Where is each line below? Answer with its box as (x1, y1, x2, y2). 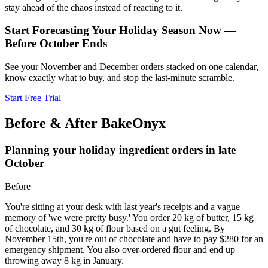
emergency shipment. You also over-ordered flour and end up (5, 244, 235, 255)
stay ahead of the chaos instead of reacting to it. (5, 2, 182, 13)
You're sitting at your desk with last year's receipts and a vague (5, 201, 240, 212)
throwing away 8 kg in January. (5, 255, 124, 266)
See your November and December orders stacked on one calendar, (5, 61, 258, 72)
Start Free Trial (5, 92, 61, 103)
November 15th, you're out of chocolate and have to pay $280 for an (5, 233, 263, 244)
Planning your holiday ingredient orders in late (5, 143, 236, 156)
